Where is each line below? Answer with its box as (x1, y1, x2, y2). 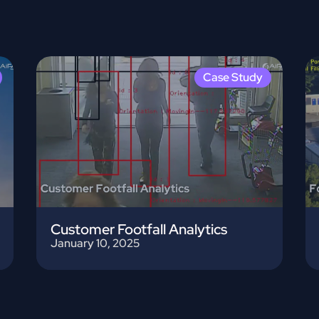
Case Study (202, 70, 263, 85)
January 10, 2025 (51, 236, 140, 251)
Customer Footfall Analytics (51, 220, 228, 239)
